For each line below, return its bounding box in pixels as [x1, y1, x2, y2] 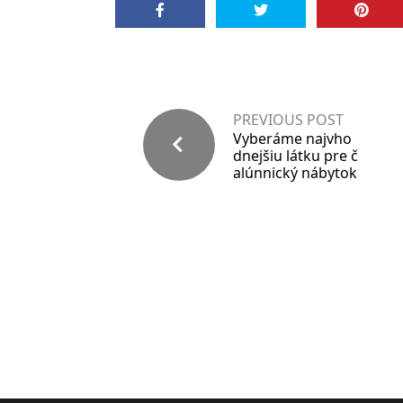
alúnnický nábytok [233, 163, 357, 183]
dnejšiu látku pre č [233, 146, 358, 166]
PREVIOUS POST [233, 110, 344, 130]
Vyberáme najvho [233, 129, 352, 148]
